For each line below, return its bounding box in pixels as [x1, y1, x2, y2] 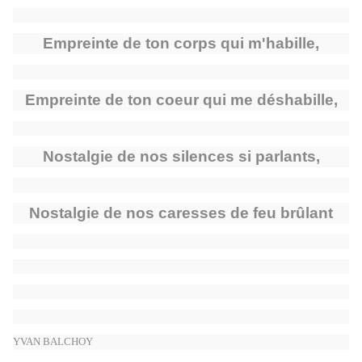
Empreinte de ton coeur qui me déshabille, [24, 91, 338, 109]
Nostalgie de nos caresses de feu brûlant [29, 204, 333, 222]
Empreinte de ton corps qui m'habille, [43, 35, 319, 53]
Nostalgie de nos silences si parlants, [42, 148, 320, 166]
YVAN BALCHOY [13, 335, 93, 348]
